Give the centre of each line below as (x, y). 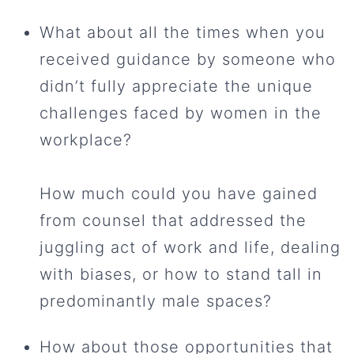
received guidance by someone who (188, 60)
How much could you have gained (179, 194)
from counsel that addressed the (173, 221)
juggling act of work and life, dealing (190, 248)
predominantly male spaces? (156, 301)
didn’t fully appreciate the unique (176, 87)
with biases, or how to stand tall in (181, 275)
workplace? (86, 140)
